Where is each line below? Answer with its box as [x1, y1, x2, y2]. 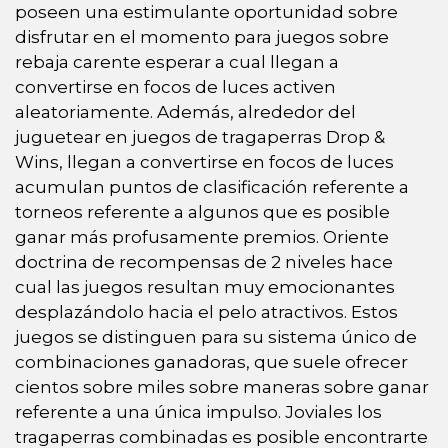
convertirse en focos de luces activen [15, 76, 336, 97]
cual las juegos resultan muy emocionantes [15, 276, 395, 297]
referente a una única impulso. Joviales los [15, 401, 382, 422]
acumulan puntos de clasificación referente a [15, 176, 409, 197]
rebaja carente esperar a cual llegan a [15, 51, 339, 72]
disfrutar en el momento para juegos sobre [15, 26, 389, 47]
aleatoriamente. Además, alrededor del [15, 101, 356, 122]
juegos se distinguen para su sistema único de [15, 326, 417, 347]
